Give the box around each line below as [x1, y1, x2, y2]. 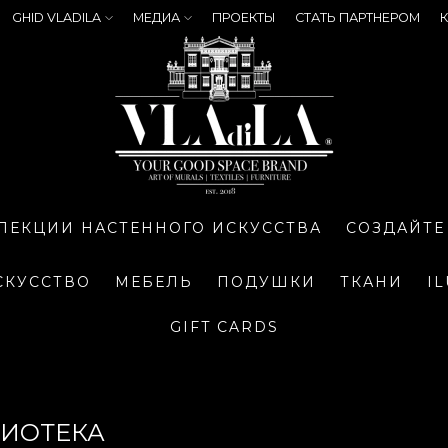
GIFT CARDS [169, 318, 279, 336]
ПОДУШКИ [217, 273, 316, 291]
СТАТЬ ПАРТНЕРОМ [294, 10, 420, 25]
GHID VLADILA [11, 10, 101, 25]
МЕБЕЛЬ [115, 273, 193, 291]
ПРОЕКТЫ [211, 10, 275, 25]
